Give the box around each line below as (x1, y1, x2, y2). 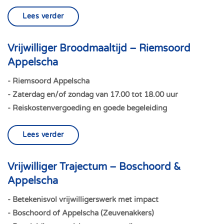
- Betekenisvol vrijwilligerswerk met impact (7, 195, 158, 204)
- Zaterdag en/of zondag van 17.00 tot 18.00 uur (7, 90, 178, 99)
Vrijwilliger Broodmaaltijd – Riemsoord (7, 42, 190, 54)
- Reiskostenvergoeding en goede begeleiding (7, 103, 167, 112)
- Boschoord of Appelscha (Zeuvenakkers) (7, 208, 154, 217)
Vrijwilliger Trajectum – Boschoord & (7, 161, 181, 173)
